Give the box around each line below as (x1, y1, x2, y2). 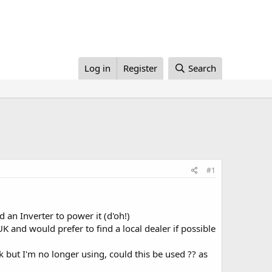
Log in (84, 62, 111, 74)
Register (123, 62, 158, 74)
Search (188, 62, 216, 74)
